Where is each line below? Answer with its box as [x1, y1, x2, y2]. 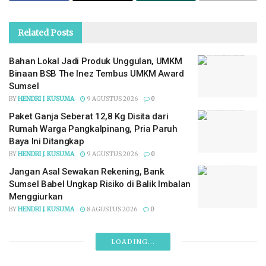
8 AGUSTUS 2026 [85, 205, 137, 213]
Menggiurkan [9, 191, 63, 202]
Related [18, 27, 49, 38]
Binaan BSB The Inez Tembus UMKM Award [9, 68, 184, 79]
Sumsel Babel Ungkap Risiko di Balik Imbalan [9, 178, 191, 189]
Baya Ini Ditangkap [9, 135, 84, 147]
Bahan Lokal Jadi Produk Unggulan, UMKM [9, 55, 182, 66]
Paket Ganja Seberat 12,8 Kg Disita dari [9, 110, 169, 122]
